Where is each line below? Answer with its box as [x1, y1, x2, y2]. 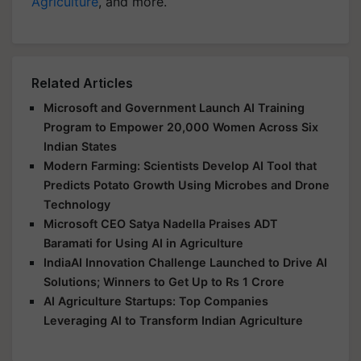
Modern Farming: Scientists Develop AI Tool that [44, 158, 317, 172]
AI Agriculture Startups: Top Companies [44, 293, 268, 308]
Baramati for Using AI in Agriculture [44, 235, 243, 250]
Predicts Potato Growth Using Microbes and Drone [44, 177, 330, 192]
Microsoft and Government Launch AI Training [44, 100, 305, 114]
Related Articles [31, 74, 133, 91]
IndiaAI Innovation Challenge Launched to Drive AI [44, 255, 327, 269]
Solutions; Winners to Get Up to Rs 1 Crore [44, 274, 284, 288]
